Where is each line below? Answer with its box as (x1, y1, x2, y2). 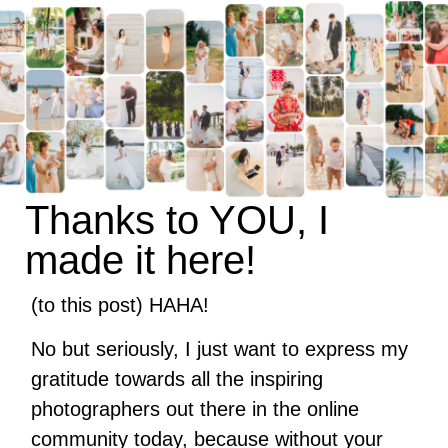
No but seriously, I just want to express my (31, 338, 409, 361)
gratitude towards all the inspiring (31, 368, 324, 391)
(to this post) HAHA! (31, 294, 210, 316)
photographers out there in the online (31, 398, 360, 421)
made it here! (25, 238, 256, 282)
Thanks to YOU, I (25, 198, 329, 242)
